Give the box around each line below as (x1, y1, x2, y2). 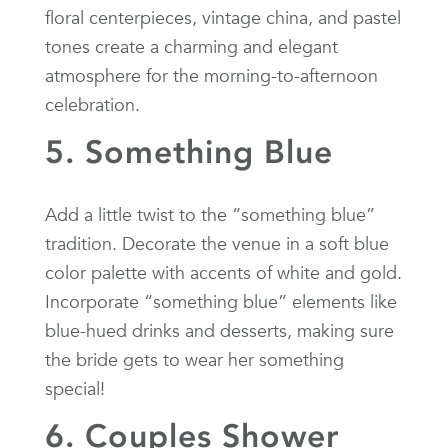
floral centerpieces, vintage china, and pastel (45, 5, 401, 29)
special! (45, 376, 105, 400)
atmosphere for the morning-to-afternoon (45, 63, 378, 87)
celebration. (45, 92, 140, 116)
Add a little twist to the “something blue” (45, 202, 375, 226)
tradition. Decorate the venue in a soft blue (45, 231, 389, 255)
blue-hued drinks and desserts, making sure (45, 318, 394, 342)
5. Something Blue (45, 132, 333, 171)
